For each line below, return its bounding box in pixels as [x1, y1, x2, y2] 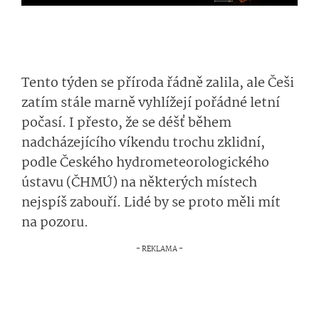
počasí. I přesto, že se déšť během [21, 113, 231, 134]
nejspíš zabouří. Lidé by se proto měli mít [21, 192, 281, 214]
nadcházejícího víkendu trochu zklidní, [21, 132, 265, 154]
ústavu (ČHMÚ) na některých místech [21, 172, 257, 194]
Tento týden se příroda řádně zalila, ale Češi [21, 73, 294, 94]
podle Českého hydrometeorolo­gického [21, 152, 269, 174]
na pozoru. [21, 212, 91, 234]
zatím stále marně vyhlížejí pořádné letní [21, 93, 280, 114]
